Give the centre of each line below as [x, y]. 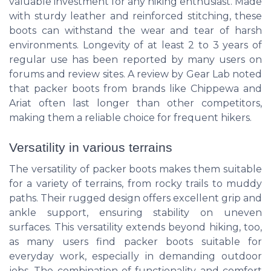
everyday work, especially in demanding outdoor [135, 256]
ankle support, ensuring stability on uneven [135, 212]
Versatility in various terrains [91, 147]
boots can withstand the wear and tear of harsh [135, 31]
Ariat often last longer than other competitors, [135, 103]
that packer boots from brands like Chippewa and [135, 89]
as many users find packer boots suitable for [135, 241]
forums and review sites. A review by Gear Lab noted [135, 74]
